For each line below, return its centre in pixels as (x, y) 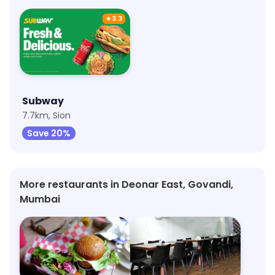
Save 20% (49, 133)
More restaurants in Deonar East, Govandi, (126, 184)
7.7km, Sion (46, 115)
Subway (43, 101)
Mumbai (40, 199)
